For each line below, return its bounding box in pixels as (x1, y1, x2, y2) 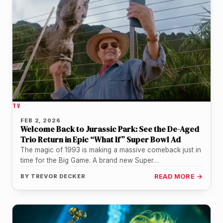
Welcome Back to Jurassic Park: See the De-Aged (20, 123, 199, 134)
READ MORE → (154, 172, 203, 180)
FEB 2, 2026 (20, 116, 61, 124)
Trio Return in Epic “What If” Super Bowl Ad (20, 133, 181, 145)
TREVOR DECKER (30, 172, 86, 180)
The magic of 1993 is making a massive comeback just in (20, 145, 201, 154)
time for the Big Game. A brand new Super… (20, 156, 159, 164)
